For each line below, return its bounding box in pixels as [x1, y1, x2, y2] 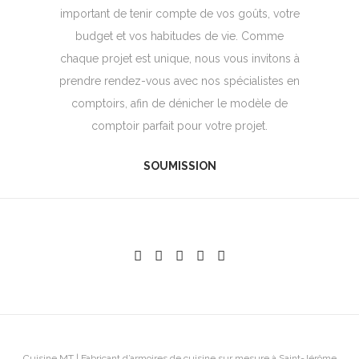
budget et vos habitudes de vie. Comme [75, 30, 284, 42]
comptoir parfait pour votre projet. [91, 119, 268, 132]
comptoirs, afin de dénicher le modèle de [71, 97, 288, 110]
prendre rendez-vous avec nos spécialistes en [59, 75, 300, 87]
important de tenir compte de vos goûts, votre [59, 7, 300, 20]
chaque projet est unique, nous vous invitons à [59, 52, 300, 65]
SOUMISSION [143, 159, 216, 172]
